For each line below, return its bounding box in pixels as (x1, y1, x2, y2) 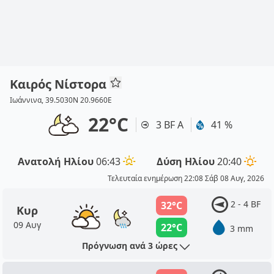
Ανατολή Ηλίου (18, 155, 94, 168)
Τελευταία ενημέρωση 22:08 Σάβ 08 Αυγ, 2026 (108, 173, 264, 183)
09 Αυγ (13, 219, 41, 231)
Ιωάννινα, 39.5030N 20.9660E (10, 95, 112, 105)
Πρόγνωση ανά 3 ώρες (82, 240, 177, 251)
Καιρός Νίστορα (10, 76, 109, 92)
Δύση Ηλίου (156, 155, 215, 168)
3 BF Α (156, 118, 183, 131)
